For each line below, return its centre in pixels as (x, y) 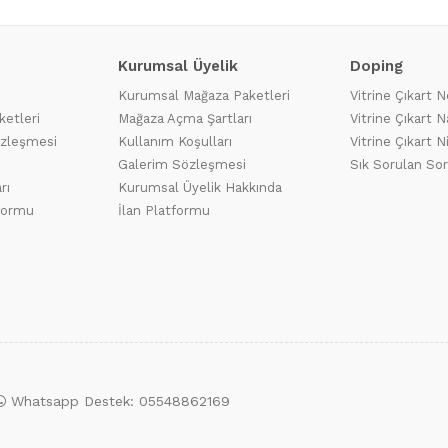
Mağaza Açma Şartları (185, 118)
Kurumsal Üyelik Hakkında (200, 187)
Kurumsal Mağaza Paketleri (204, 95)
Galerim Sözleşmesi (182, 164)
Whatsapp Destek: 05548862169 (120, 401)
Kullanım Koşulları (175, 141)
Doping (376, 66)
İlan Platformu (164, 210)
